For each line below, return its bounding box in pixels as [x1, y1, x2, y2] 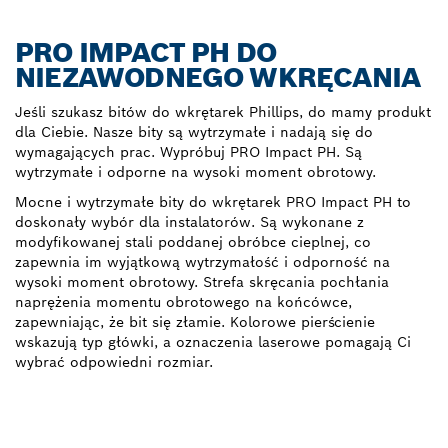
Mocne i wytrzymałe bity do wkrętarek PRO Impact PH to [15, 193, 411, 212]
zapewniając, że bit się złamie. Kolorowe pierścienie [15, 313, 375, 332]
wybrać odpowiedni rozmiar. [15, 353, 213, 372]
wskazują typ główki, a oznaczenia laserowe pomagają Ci [15, 333, 411, 352]
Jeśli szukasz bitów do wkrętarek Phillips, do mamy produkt [15, 103, 431, 122]
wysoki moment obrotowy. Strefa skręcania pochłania [15, 273, 389, 292]
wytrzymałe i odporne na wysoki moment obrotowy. [15, 163, 376, 182]
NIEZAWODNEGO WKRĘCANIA [15, 60, 421, 96]
